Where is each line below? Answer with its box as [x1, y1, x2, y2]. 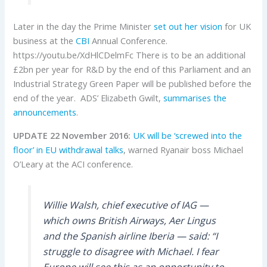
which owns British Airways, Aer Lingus [42, 213, 216, 227]
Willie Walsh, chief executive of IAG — [42, 198, 209, 212]
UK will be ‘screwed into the [133, 129, 243, 141]
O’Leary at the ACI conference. [13, 157, 133, 170]
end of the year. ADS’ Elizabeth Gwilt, [13, 91, 164, 104]
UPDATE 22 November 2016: [13, 129, 131, 141]
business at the [13, 34, 76, 46]
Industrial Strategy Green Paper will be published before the [13, 77, 252, 89]
